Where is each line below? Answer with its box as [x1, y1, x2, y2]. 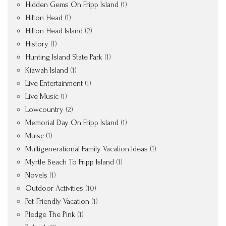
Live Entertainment [25, 79, 83, 88]
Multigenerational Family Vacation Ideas [25, 144, 148, 153]
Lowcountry [25, 105, 64, 114]
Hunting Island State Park [25, 52, 102, 62]
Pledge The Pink [25, 210, 75, 219]
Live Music [25, 92, 59, 101]
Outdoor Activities [25, 184, 83, 193]
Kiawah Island [25, 66, 68, 75]
